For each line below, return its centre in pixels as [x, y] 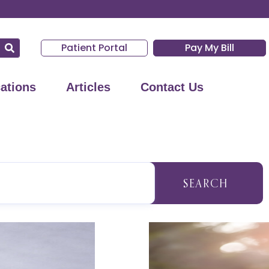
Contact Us [172, 87]
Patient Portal [94, 48]
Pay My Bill [210, 48]
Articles [88, 87]
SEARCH [206, 183]
